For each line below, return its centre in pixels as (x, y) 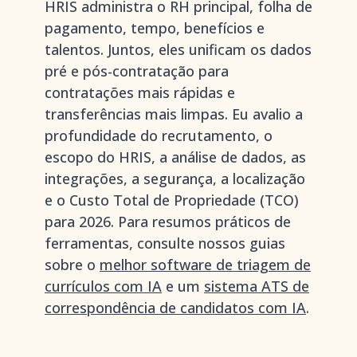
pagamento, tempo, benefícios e (155, 28)
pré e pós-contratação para (137, 71)
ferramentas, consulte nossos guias (165, 243)
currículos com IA (103, 286)
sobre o (72, 265)
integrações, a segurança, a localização (175, 178)
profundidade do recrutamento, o (159, 135)
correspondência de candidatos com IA (175, 308)
